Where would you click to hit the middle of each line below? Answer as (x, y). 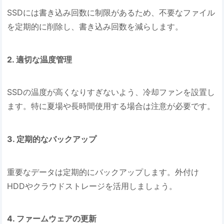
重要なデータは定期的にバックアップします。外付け (103, 172)
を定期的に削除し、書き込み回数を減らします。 (95, 26)
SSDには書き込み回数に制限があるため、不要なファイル (111, 12)
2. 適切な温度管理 (40, 59)
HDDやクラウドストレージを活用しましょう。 (92, 186)
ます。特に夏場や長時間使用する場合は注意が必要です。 (111, 106)
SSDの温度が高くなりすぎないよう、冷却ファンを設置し (111, 92)
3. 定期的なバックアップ (52, 139)
